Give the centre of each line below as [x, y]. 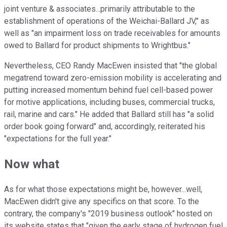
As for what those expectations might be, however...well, [103, 190]
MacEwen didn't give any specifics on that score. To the [102, 202]
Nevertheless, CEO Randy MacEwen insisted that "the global [110, 66]
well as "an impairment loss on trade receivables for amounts [112, 33]
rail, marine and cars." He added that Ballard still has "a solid [109, 115]
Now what [32, 164]
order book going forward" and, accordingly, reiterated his [105, 127]
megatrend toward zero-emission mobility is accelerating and [113, 78]
